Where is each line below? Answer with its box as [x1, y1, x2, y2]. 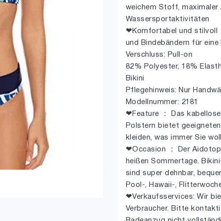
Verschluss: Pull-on [126, 51, 193, 58]
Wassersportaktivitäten [126, 16, 210, 23]
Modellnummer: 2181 [126, 99, 198, 106]
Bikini [126, 75, 145, 82]
